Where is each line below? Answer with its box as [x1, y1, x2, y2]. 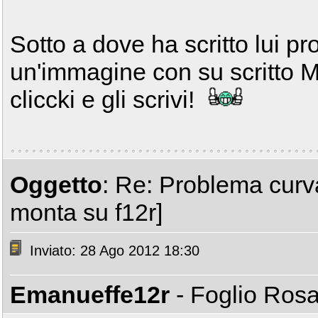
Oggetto [10, 171, 102, 198]
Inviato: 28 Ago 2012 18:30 [26, 243, 199, 259]
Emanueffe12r [10, 281, 170, 308]
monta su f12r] [10, 199, 163, 226]
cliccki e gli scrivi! [10, 86, 201, 113]
